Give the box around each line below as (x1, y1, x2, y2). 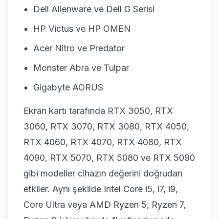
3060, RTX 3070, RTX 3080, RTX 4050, (23, 121, 189, 131)
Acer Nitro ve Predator (33, 43, 125, 53)
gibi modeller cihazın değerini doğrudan (23, 168, 182, 178)
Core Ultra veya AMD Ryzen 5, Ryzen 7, (23, 199, 186, 210)
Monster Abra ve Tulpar (33, 62, 129, 73)
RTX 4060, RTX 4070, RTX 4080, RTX (23, 136, 182, 147)
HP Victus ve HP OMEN (33, 23, 131, 34)
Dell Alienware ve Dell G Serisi (33, 3, 154, 14)
